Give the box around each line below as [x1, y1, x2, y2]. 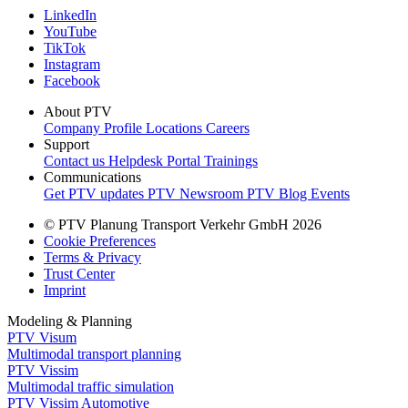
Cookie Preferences [44, 232, 156, 249]
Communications [44, 168, 141, 185]
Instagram [44, 56, 100, 72]
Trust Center [44, 265, 115, 281]
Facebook [44, 72, 100, 88]
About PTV [44, 103, 112, 119]
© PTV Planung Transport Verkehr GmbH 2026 [44, 216, 321, 232]
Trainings [204, 152, 258, 168]
